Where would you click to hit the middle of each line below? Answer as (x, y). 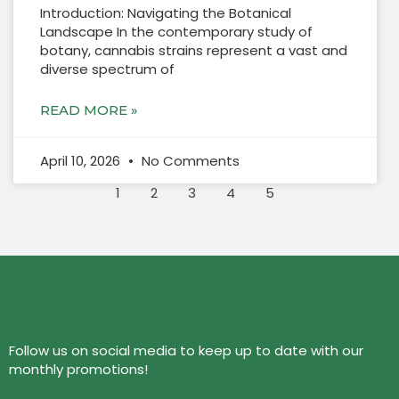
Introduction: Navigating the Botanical (166, 12)
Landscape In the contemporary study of (176, 31)
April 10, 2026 (82, 160)
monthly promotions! (78, 369)
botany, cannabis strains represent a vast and (194, 50)
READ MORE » (89, 110)
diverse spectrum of (107, 69)
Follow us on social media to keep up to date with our (186, 350)
